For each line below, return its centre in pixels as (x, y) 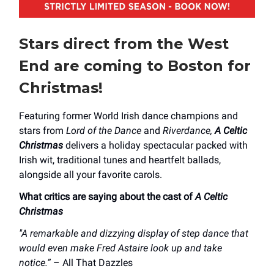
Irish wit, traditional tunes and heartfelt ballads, (120, 160)
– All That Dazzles (93, 262)
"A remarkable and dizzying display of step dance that (134, 233)
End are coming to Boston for (135, 65)
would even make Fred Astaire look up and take (120, 248)
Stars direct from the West (124, 43)
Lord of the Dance (104, 130)
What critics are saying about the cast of (107, 196)
